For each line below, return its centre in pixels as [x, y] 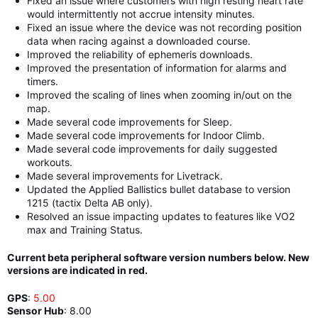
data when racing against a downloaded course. [139, 41]
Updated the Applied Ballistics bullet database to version [159, 189]
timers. [43, 81]
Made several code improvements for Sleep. [130, 122]
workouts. [50, 162]
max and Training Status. [85, 230]
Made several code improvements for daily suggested [152, 149]
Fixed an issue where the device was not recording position [164, 27]
